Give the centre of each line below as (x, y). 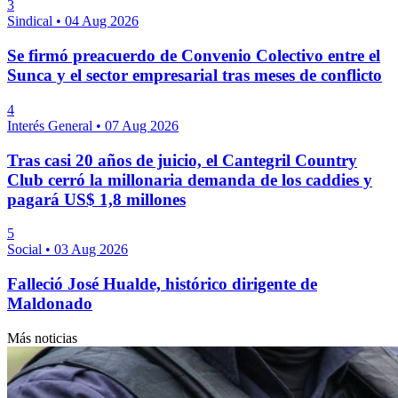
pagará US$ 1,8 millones (96, 199)
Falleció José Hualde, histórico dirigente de (162, 284)
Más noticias (42, 338)
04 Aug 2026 (102, 21)
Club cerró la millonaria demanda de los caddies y (190, 179)
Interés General (52, 125)
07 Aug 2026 (142, 125)
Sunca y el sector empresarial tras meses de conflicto (195, 76)
